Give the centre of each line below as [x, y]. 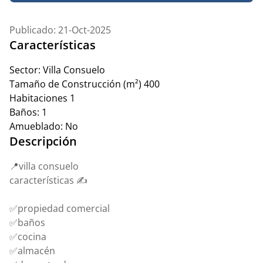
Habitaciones [38, 98]
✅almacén [32, 251]
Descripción [43, 141]
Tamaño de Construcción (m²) [75, 84]
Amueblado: [36, 126]
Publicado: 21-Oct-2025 [60, 30]
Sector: [25, 70]
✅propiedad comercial [60, 208]
